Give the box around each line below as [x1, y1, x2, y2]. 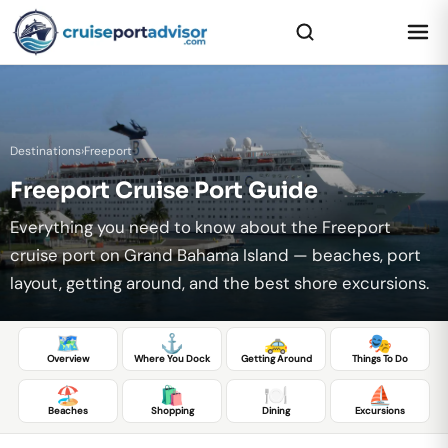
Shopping [150, 403, 194, 417]
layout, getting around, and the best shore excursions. [10, 271, 429, 294]
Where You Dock [134, 351, 210, 365]
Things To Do [352, 351, 408, 365]
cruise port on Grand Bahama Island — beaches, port [10, 243, 421, 266]
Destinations [10, 143, 81, 159]
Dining [262, 403, 290, 417]
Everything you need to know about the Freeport [10, 215, 391, 238]
